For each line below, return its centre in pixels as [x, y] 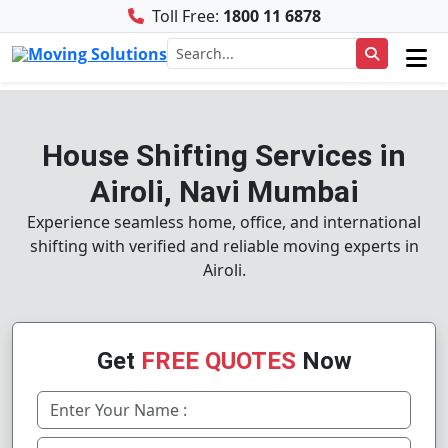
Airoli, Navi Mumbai [224, 191]
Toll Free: [185, 16]
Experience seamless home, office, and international [224, 222]
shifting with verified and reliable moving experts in [224, 246]
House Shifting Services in [224, 155]
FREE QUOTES [218, 361]
